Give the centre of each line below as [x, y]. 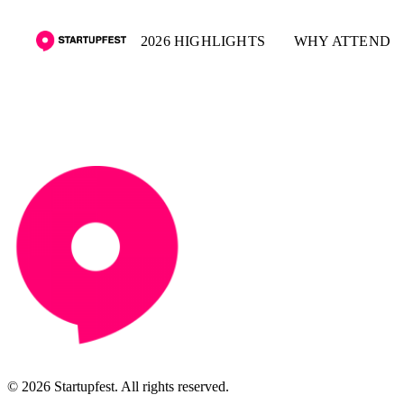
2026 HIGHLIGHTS [203, 41]
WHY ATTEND [342, 41]
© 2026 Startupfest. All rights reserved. [118, 386]
